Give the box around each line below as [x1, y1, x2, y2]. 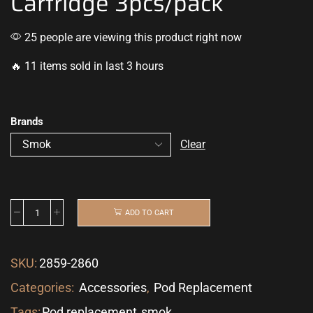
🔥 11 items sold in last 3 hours [10, 59, 163, 73]
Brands [10, 115, 43, 129]
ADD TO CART [125, 208, 174, 218]
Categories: [10, 279, 77, 295]
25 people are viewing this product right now [22, 31, 242, 45]
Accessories [79, 279, 147, 295]
